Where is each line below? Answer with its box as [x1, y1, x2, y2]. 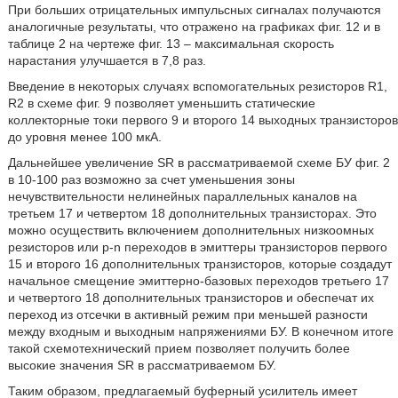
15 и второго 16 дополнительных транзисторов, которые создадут [7, 257, 392, 271]
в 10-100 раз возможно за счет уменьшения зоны [7, 172, 295, 187]
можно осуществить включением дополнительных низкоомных [7, 223, 374, 237]
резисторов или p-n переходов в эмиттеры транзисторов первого [7, 240, 387, 254]
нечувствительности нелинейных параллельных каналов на [7, 189, 357, 203]
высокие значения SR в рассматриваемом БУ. [7, 358, 276, 372]
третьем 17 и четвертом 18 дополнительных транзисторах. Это [7, 206, 377, 220]
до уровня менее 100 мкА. [7, 130, 162, 144]
